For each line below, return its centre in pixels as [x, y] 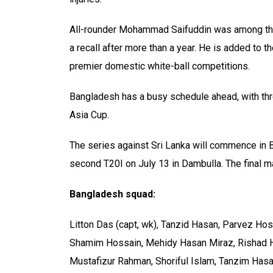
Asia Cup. [89, 115]
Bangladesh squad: [112, 194]
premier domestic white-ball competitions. [160, 66]
